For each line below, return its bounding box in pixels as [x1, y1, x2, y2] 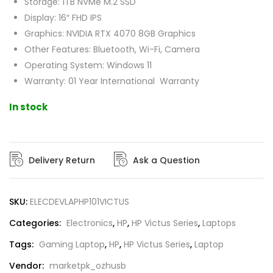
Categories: [9, 216, 63, 229]
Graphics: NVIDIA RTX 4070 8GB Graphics [24, 27, 196, 40]
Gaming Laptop [39, 238, 105, 250]
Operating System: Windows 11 [24, 58, 152, 71]
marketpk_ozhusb [49, 259, 126, 272]
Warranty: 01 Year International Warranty [24, 74, 199, 87]
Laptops [202, 216, 236, 229]
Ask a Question [133, 154, 200, 166]
